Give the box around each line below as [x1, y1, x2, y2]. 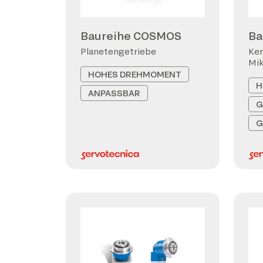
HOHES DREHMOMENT [88, 69, 181, 79]
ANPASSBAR [88, 88, 140, 98]
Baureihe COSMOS [80, 29, 181, 42]
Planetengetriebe [80, 46, 156, 56]
